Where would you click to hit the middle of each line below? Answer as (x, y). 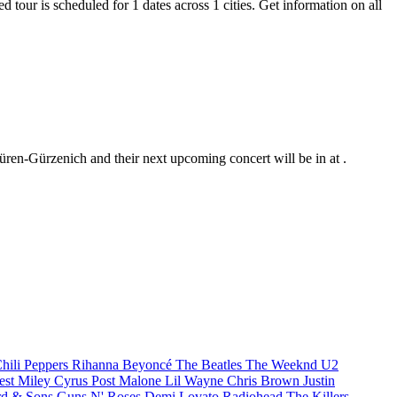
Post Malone (128, 381)
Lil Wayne (196, 381)
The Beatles (210, 365)
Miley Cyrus (54, 381)
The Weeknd (283, 365)
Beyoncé (149, 365)
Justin (319, 381)
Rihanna (97, 365)
